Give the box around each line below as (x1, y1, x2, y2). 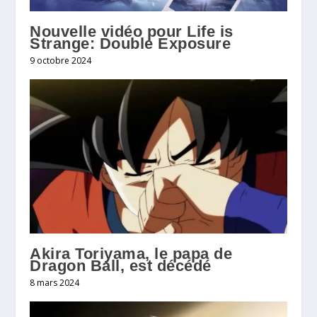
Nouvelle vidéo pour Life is (30, 22, 234, 40)
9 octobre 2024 (30, 54, 92, 67)
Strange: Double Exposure (30, 34, 231, 52)
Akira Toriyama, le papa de (30, 244, 233, 263)
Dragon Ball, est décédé (30, 256, 212, 275)
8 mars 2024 (30, 276, 80, 289)
